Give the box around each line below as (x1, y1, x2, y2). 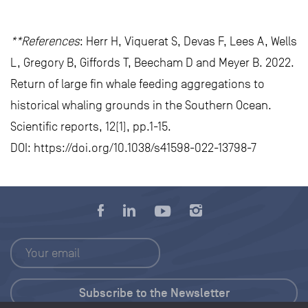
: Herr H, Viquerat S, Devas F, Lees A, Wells (80, 34, 297, 49)
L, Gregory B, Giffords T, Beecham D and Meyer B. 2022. (10, 56, 294, 70)
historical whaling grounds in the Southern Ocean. (10, 98, 272, 113)
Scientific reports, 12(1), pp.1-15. (10, 120, 171, 134)
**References (10, 34, 80, 49)
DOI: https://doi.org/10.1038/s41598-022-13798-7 (10, 141, 256, 155)
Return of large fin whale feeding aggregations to (10, 77, 265, 91)
